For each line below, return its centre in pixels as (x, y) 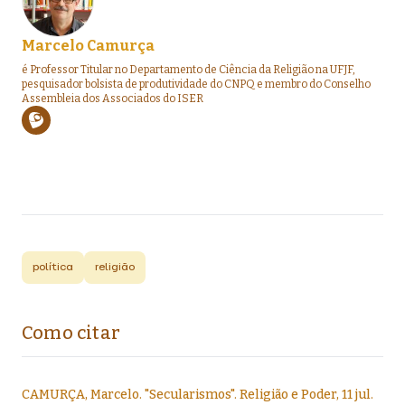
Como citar (71, 333)
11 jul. (358, 395)
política (53, 268)
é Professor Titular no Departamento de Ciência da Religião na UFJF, (188, 70)
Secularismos (190, 395)
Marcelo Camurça (88, 46)
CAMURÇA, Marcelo (80, 395)
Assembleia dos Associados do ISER (113, 99)
